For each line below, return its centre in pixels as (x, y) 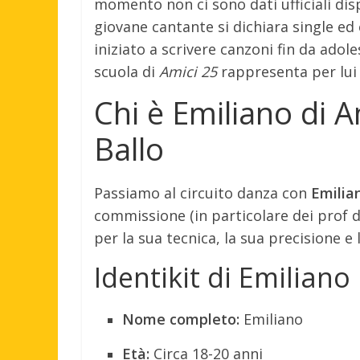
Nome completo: (181, 319)
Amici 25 (188, 71)
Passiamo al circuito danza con (202, 192)
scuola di (127, 71)
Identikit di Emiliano (222, 277)
